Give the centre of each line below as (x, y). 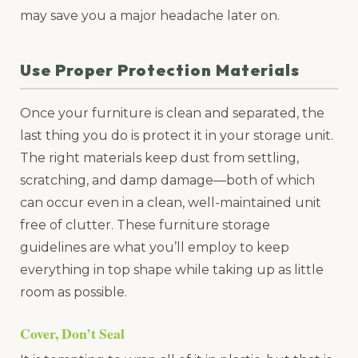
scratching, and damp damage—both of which (167, 180)
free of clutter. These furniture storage (145, 225)
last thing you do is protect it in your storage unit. (177, 135)
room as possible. (74, 292)
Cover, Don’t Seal (72, 333)
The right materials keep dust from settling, (159, 157)
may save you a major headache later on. (150, 15)
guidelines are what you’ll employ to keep (155, 247)
